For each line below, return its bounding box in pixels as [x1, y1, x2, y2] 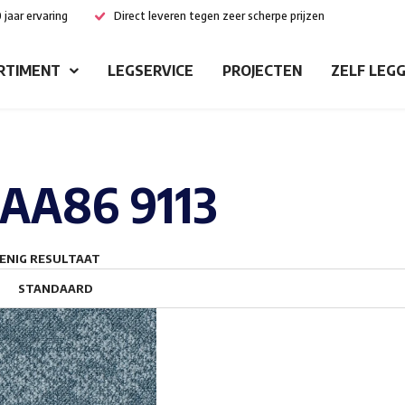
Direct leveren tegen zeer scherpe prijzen [114, 7, 325, 23]
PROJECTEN [222, 61, 302, 80]
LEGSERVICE [108, 61, 193, 80]
